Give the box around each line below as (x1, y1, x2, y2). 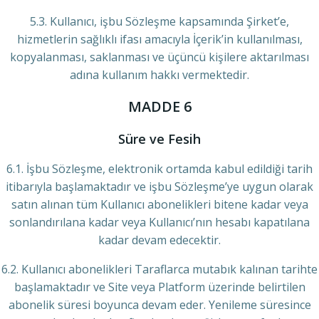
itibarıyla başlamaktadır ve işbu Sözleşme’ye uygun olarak (6, 179, 313, 194)
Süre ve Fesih (118, 130, 201, 147)
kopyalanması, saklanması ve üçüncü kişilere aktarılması (10, 49, 309, 65)
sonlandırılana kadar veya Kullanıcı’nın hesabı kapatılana (9, 214, 310, 230)
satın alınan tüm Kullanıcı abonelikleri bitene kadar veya (11, 197, 308, 212)
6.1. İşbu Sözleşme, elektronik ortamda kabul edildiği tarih (6, 161, 313, 177)
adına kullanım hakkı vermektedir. (70, 67, 249, 83)
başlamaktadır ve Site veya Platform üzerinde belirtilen (14, 279, 305, 295)
